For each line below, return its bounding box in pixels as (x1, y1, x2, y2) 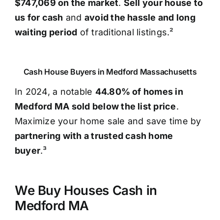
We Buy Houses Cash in (14, 183, 157, 198)
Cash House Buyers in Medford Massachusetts (23, 67, 197, 77)
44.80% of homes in (95, 86, 183, 97)
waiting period (14, 27, 78, 38)
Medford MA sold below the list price (14, 101, 176, 112)
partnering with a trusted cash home (14, 131, 173, 141)
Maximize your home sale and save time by (14, 116, 201, 127)
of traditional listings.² (77, 27, 174, 38)
